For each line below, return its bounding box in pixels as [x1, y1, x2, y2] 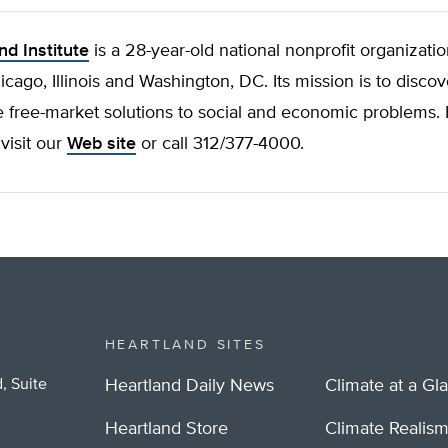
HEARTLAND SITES [104, 338, 266, 352]
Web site [67, 135, 136, 153]
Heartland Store [104, 420, 228, 438]
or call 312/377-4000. [136, 135, 304, 153]
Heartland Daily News [104, 377, 274, 395]
